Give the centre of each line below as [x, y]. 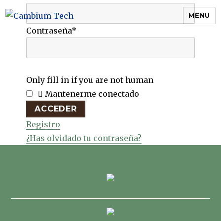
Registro [43, 124]
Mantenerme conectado [92, 94]
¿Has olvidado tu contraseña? [84, 138]
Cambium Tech [51, 37]
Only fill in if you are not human [90, 80]
